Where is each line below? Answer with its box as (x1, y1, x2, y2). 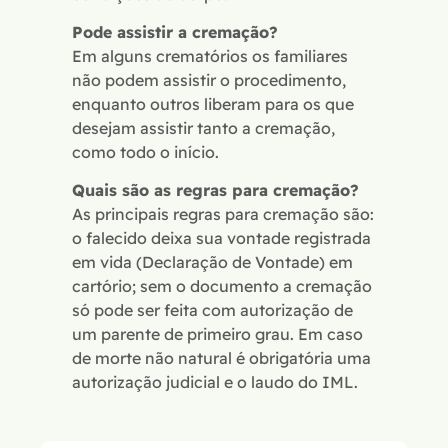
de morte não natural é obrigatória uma (72, 348, 371, 369)
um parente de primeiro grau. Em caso (72, 324, 363, 345)
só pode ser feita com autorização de (72, 300, 353, 321)
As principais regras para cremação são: (72, 204, 374, 225)
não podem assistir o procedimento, (72, 70, 346, 91)
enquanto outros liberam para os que (72, 94, 354, 115)
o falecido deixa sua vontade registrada (72, 228, 371, 249)
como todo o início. (72, 142, 223, 163)
